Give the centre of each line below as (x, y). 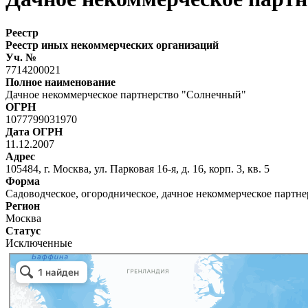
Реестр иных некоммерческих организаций (112, 45)
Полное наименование (60, 82)
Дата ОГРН (34, 131)
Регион (23, 206)
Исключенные (39, 243)
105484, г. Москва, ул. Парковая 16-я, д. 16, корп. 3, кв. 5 (137, 168)
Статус (23, 230)
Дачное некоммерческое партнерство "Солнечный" (126, 94)
